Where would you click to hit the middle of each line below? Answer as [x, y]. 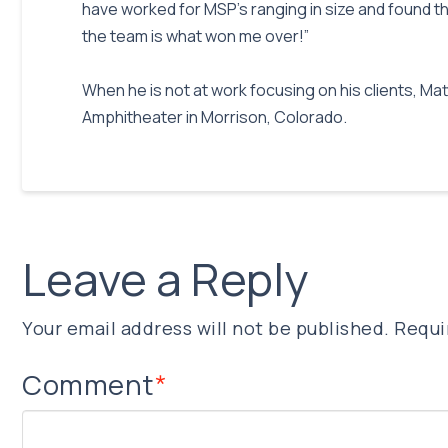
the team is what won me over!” [195, 36]
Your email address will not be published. [206, 328]
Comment [91, 385]
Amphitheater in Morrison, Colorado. [214, 117]
